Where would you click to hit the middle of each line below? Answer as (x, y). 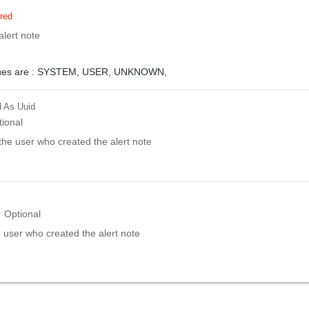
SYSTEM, (60, 71)
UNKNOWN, (141, 71)
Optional (23, 214)
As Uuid (20, 106)
